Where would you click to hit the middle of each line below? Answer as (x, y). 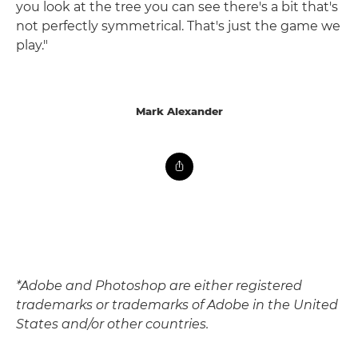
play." (32, 45)
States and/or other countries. (112, 324)
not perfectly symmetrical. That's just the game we (178, 26)
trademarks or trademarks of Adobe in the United (177, 304)
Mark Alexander (179, 111)
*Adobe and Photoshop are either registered (159, 285)
